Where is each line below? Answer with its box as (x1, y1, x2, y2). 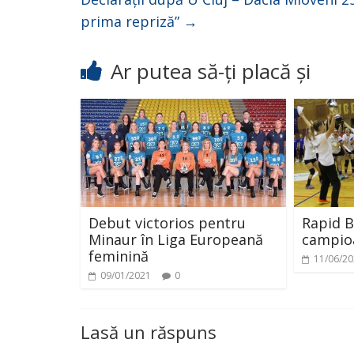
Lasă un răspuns (81, 319, 217, 344)
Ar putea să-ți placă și (111, 57, 311, 85)
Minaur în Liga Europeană (88, 229, 263, 249)
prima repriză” (81, 12, 183, 31)
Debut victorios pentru (88, 213, 246, 232)
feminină (88, 246, 149, 265)
